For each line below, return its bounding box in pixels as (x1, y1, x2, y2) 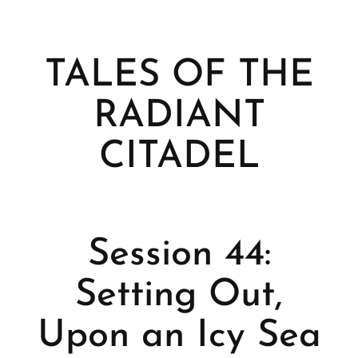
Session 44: (87, 236, 271, 274)
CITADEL (98, 139, 260, 177)
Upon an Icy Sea (37, 317, 321, 356)
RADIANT (93, 98, 265, 137)
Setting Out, (75, 276, 283, 315)
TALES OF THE (44, 58, 314, 96)
